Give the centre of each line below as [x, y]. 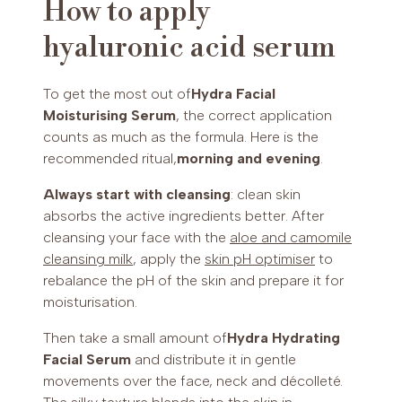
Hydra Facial [233, 93]
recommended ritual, [110, 158]
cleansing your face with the [136, 237]
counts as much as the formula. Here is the [181, 136]
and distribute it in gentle [214, 359]
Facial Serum [87, 359]
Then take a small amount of [135, 337]
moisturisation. [90, 301]
